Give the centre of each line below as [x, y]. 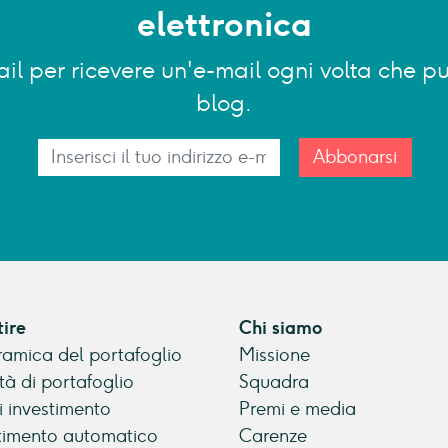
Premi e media [297, 408]
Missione [274, 354]
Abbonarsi [355, 156]
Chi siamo [280, 327]
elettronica [224, 24]
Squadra [274, 381]
